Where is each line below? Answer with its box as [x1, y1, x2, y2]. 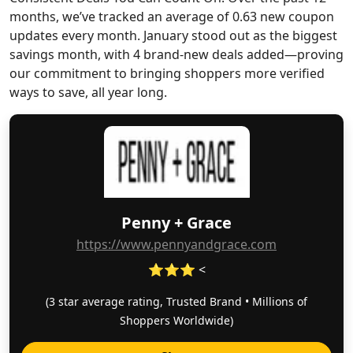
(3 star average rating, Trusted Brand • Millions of [46, 294, 307, 309]
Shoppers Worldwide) [120, 313, 233, 328]
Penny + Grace [121, 212, 232, 233]
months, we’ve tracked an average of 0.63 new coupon [9, 8, 334, 25]
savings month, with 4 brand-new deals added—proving [9, 46, 344, 63]
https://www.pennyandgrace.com [76, 236, 277, 253]
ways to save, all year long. [9, 84, 167, 101]
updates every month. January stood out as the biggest [9, 27, 337, 44]
